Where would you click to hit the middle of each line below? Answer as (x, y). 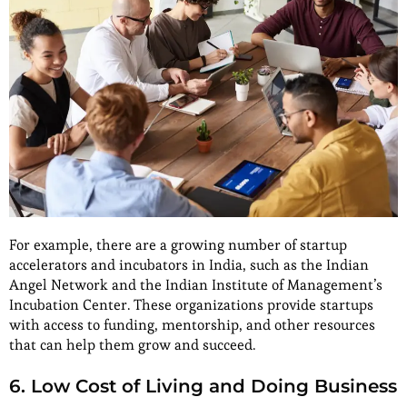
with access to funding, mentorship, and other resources (192, 325)
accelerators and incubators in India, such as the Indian (189, 265)
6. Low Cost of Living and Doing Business (203, 387)
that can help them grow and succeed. (132, 345)
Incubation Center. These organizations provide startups (191, 305)
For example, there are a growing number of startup (178, 245)
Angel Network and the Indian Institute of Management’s (196, 285)
